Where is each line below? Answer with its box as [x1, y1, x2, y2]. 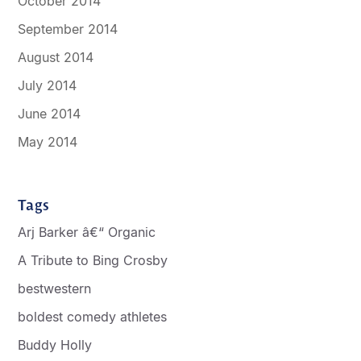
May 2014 [18, 134, 78, 151]
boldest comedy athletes [18, 308, 168, 325]
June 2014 [18, 106, 81, 122]
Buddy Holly [18, 336, 93, 353]
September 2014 [18, 21, 118, 38]
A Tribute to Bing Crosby [18, 251, 168, 268]
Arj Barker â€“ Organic [18, 223, 156, 240]
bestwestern [18, 280, 92, 297]
